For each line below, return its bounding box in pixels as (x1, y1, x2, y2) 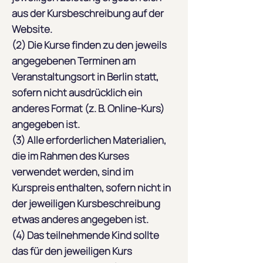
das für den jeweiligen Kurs (12, 244, 132, 258)
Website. (12, 22, 52, 36)
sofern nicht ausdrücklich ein (12, 86, 142, 99)
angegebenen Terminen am (12, 54, 136, 68)
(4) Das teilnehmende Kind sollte (12, 228, 159, 242)
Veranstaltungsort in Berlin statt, (12, 70, 159, 83)
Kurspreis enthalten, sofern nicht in (12, 181, 171, 194)
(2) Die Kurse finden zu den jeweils (12, 38, 167, 52)
